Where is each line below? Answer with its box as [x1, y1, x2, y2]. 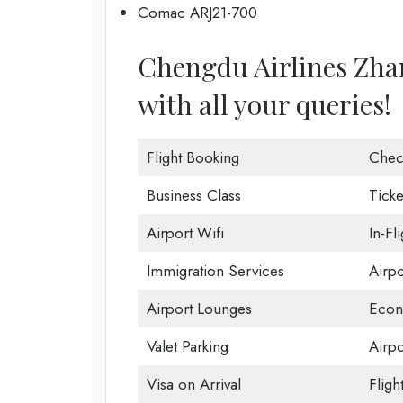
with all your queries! [138, 85, 391, 122]
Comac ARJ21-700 [138, 2, 257, 23]
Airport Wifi [146, 221, 224, 244]
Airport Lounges [146, 297, 252, 319]
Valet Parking [146, 335, 228, 357]
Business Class [146, 184, 241, 206]
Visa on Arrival [146, 372, 241, 395]
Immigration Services [146, 259, 284, 282]
